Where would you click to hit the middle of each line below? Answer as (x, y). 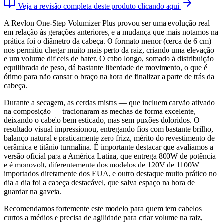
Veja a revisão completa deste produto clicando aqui (99, 6)
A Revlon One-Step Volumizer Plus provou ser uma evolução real (107, 23)
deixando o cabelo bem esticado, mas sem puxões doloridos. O (102, 120)
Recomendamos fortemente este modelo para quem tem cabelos (103, 208)
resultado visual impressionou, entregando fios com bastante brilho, (109, 129)
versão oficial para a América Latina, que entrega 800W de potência (110, 156)
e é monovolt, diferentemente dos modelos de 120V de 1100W (102, 165)
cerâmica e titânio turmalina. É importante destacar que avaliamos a (109, 147)
